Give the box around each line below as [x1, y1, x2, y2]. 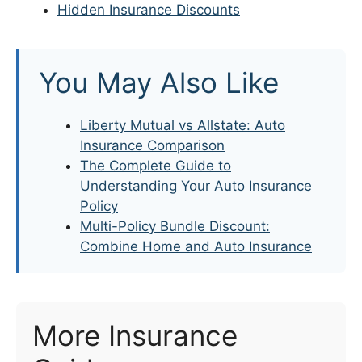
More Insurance [32, 318, 238, 352]
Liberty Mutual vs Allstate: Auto [80, 116, 285, 133]
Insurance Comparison [80, 137, 225, 154]
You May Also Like [39, 65, 279, 99]
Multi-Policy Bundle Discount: [80, 217, 270, 234]
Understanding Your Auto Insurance [80, 177, 312, 194]
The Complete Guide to [80, 157, 231, 174]
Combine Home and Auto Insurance [80, 238, 312, 255]
